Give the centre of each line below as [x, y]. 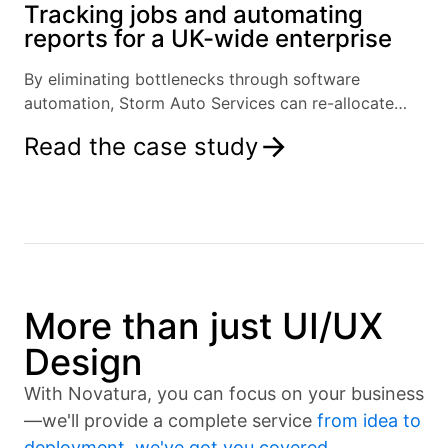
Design [83, 362]
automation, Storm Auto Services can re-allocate [209, 103]
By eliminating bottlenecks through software [192, 79]
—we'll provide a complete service [170, 421]
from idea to [369, 421]
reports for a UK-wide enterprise [208, 39]
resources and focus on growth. [144, 127]
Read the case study [141, 147]
